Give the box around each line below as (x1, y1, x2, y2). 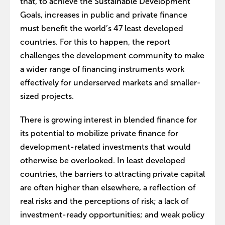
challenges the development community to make (20, 51, 204, 60)
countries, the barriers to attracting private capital (20, 169, 205, 178)
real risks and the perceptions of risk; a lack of (20, 196, 188, 205)
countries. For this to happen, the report (20, 37, 170, 46)
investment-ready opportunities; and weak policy (20, 210, 204, 219)
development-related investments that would (20, 142, 191, 151)
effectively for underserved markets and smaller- (20, 78, 201, 87)
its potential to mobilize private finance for (20, 129, 178, 138)
